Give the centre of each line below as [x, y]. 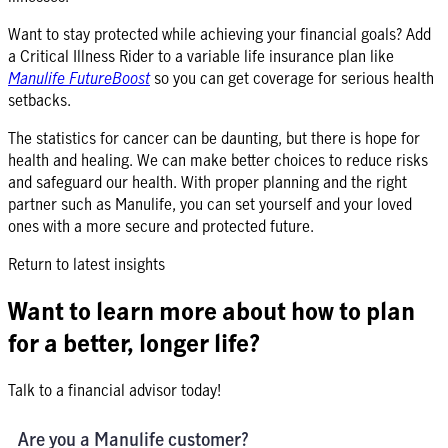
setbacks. [39, 99]
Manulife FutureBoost [79, 77]
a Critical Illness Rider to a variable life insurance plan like [201, 55]
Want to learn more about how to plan [211, 310]
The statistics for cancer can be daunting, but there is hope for [214, 137]
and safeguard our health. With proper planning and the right [207, 181]
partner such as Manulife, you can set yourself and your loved [210, 203]
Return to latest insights [86, 263]
